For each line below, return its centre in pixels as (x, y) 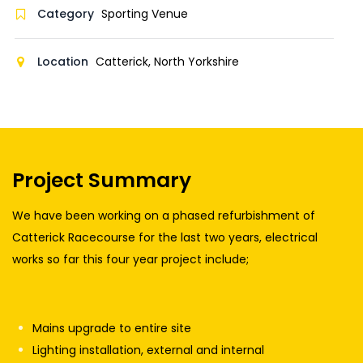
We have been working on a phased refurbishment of (164, 216)
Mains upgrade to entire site (112, 329)
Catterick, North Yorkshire (167, 62)
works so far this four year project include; (130, 260)
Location (64, 62)
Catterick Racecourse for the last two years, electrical (165, 238)
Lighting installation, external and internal (148, 350)
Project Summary (102, 181)
